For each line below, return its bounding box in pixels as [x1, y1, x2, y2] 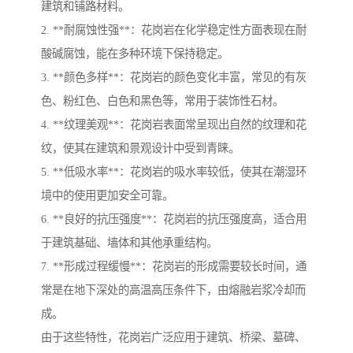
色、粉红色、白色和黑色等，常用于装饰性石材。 [41, 95, 284, 108]
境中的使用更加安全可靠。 [41, 189, 173, 203]
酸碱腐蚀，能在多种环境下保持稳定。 [41, 47, 229, 61]
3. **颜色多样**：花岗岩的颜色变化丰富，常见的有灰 [41, 71, 307, 84]
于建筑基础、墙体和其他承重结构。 [41, 236, 217, 250]
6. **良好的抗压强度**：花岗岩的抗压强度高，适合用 [41, 213, 307, 226]
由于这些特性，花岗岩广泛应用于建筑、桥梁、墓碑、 [41, 331, 306, 344]
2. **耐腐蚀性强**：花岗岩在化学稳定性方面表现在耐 [41, 24, 307, 37]
